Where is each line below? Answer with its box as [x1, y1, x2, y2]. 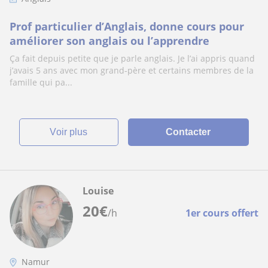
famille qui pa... [10, 77, 72, 88]
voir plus [56, 127, 88, 137]
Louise [83, 184, 114, 197]
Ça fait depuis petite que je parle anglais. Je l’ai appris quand [10, 53, 255, 64]
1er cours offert [185, 206, 258, 220]
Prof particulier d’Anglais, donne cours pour [10, 19, 244, 33]
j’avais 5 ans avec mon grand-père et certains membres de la [10, 65, 254, 76]
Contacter [166, 127, 211, 137]
